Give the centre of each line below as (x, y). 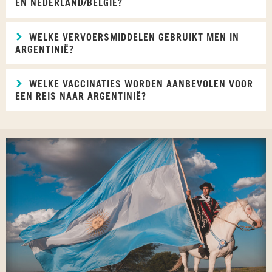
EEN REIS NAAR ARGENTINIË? (81, 96)
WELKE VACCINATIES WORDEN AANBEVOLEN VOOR (140, 84)
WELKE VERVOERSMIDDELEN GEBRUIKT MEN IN (133, 37)
